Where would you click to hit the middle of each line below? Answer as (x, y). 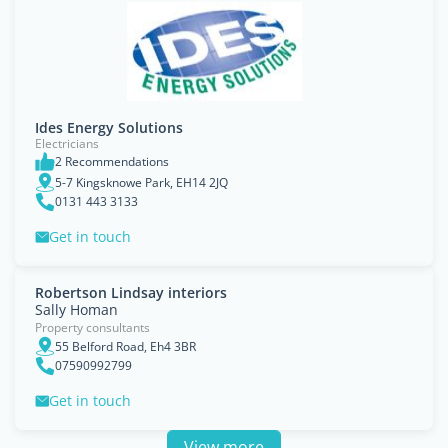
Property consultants (92, 327)
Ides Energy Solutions (109, 127)
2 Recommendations (112, 161)
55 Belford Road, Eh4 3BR (125, 346)
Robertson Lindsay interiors (131, 292)
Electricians (67, 143)
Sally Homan (76, 309)
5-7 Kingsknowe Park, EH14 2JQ (141, 182)
